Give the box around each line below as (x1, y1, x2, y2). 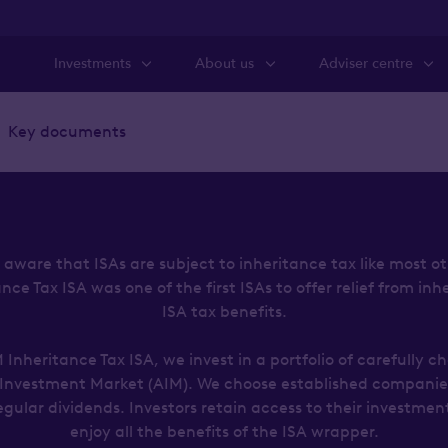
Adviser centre (318, 54, 413, 73)
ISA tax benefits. (161, 302, 287, 321)
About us (195, 54, 255, 73)
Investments (54, 54, 131, 73)
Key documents (7, 122, 126, 141)
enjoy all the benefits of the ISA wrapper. (69, 422, 379, 441)
